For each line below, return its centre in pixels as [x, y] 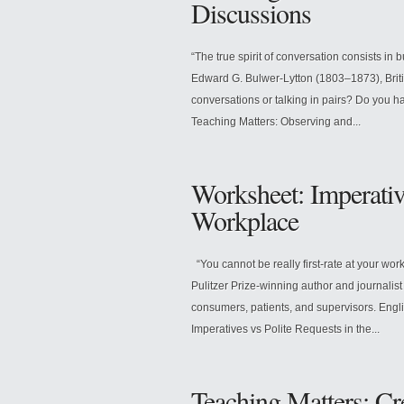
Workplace [245, 220]
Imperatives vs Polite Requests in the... [285, 329]
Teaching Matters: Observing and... [276, 121]
